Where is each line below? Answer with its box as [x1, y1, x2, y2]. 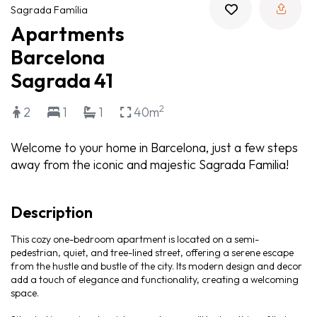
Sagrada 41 [11, 68, 113, 93]
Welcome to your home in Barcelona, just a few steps [11, 139, 298, 156]
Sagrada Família [11, 4, 88, 16]
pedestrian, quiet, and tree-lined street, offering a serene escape [11, 246, 294, 260]
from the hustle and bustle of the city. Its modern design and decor [11, 260, 302, 273]
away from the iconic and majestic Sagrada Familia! [11, 156, 289, 173]
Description [11, 202, 93, 222]
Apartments [11, 21, 125, 46]
